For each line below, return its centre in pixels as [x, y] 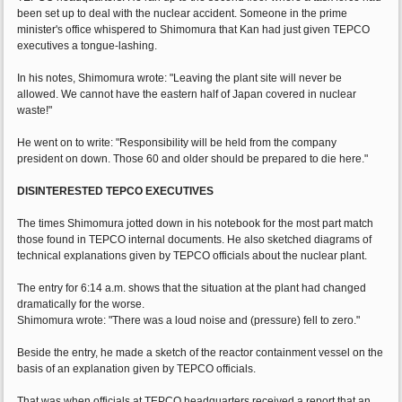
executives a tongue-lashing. [87, 46]
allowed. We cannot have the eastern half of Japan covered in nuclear [187, 95]
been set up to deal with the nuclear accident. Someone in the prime [183, 14]
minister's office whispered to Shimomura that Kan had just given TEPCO [194, 30]
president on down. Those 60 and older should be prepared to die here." [193, 159]
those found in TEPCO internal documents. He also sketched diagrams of [195, 240]
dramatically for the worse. [81, 305]
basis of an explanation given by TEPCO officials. [137, 369]
